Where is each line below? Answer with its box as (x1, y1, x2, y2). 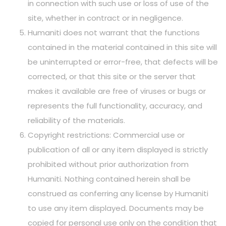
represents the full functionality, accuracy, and (28, 100, 202, 111)
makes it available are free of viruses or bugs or (28, 86, 206, 96)
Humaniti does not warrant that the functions (28, 27, 200, 38)
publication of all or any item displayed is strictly (28, 144, 208, 155)
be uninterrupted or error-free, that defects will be (28, 56, 218, 67)
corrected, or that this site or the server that (28, 71, 196, 82)
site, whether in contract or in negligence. (28, 13, 183, 23)
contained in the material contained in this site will (28, 42, 217, 52)
